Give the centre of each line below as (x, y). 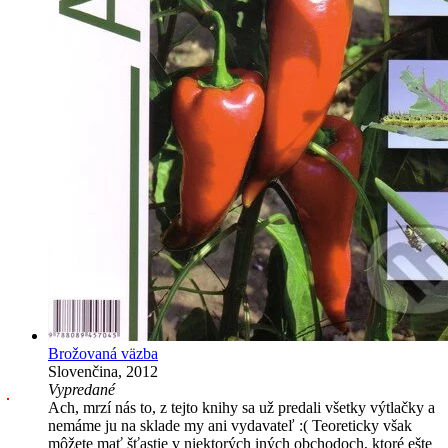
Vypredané (81, 390)
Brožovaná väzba (103, 354)
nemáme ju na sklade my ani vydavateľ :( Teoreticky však (230, 426)
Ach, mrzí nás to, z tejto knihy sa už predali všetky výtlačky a (241, 408)
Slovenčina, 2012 (103, 372)
